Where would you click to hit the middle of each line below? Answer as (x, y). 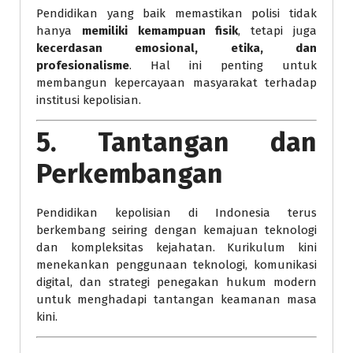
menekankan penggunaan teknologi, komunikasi (176, 265)
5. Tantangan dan (176, 143)
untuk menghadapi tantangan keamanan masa (176, 300)
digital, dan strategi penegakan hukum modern (176, 282)
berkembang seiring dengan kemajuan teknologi (176, 230)
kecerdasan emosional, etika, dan (176, 48)
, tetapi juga (278, 30)
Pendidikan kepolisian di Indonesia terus (176, 213)
